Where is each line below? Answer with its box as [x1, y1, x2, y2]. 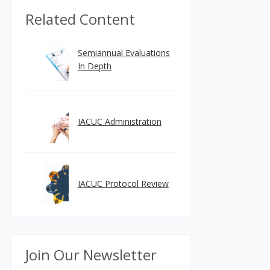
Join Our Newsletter [25, 245, 157, 265]
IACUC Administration [77, 116, 162, 127]
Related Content [25, 9, 135, 29]
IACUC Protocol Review [77, 178, 169, 189]
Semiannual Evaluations [77, 47, 170, 58]
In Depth [77, 60, 111, 72]
